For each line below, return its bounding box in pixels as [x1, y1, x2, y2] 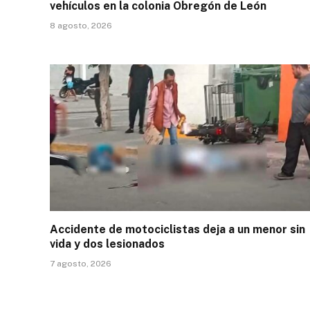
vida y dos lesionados [50, 237, 165, 250]
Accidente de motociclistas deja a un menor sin [50, 222, 305, 236]
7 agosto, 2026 [50, 258, 111, 268]
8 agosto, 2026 [50, 21, 112, 30]
